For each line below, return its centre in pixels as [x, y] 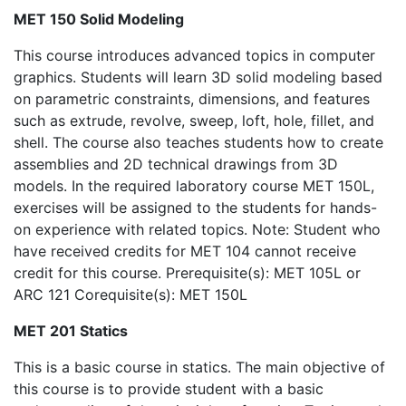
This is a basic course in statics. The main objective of [199, 367]
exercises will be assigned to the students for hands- [195, 208]
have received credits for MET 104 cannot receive [185, 251]
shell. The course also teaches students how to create [198, 142]
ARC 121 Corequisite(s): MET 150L [130, 295]
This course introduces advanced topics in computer [194, 55]
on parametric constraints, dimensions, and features [192, 99]
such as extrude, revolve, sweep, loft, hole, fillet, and [194, 121]
